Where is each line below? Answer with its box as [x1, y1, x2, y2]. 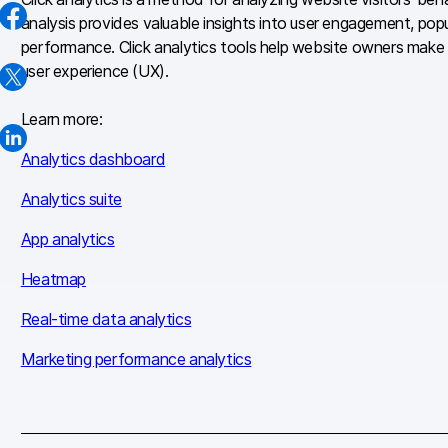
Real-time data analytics [20, 309, 192, 330]
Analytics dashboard [20, 149, 166, 170]
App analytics [20, 229, 115, 250]
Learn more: [20, 109, 103, 130]
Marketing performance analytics [20, 349, 252, 370]
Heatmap [20, 269, 86, 290]
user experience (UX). [20, 61, 169, 82]
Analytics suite [20, 189, 122, 210]
